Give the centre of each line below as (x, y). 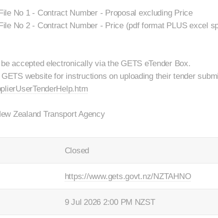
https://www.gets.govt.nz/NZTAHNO (128, 176)
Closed (77, 150)
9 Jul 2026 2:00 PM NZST (110, 202)
